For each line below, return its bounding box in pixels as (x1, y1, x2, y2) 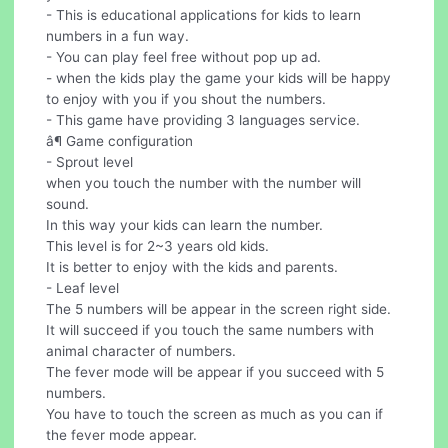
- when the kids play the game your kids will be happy (46, 69, 392, 86)
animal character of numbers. (46, 342, 237, 359)
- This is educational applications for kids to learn (46, 6, 362, 23)
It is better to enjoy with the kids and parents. (46, 258, 339, 275)
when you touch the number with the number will (46, 174, 362, 191)
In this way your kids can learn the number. (46, 216, 324, 233)
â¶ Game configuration (46, 132, 194, 149)
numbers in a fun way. (46, 27, 190, 44)
